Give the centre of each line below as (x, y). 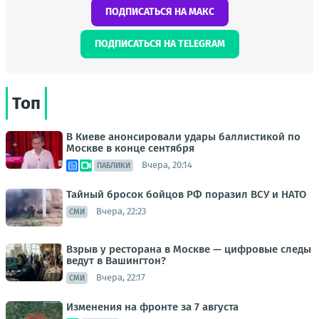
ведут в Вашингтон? (116, 260)
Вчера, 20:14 (167, 165)
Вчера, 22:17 (121, 278)
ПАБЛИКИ (114, 165)
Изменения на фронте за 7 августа (152, 307)
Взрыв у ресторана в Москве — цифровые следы (189, 249)
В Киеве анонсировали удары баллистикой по (183, 136)
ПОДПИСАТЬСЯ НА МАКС (159, 11)
